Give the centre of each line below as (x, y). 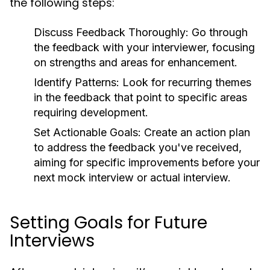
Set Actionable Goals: (87, 132)
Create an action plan (196, 132)
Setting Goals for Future (108, 223)
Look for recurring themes (185, 82)
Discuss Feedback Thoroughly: (111, 32)
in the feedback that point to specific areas (140, 97)
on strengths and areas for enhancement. (136, 62)
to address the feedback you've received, (138, 147)
